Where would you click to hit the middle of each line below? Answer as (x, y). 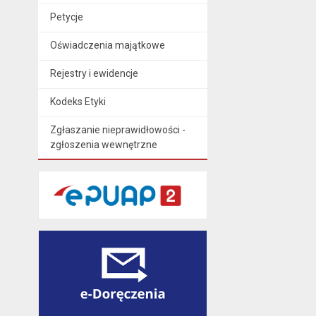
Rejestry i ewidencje (94, 73)
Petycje (66, 17)
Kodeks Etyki (78, 101)
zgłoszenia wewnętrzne (103, 144)
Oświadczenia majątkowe (107, 45)
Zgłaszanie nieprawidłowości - (117, 129)
